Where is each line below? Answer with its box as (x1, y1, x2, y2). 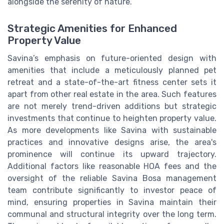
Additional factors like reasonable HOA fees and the (7, 161, 216, 171)
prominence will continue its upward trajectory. (7, 149, 216, 159)
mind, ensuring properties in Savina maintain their (7, 197, 216, 207)
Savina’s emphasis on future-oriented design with (7, 53, 216, 63)
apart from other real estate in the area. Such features (7, 89, 216, 99)
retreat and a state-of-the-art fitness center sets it (7, 77, 216, 87)
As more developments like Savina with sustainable (7, 125, 216, 135)
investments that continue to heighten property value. (7, 113, 216, 123)
